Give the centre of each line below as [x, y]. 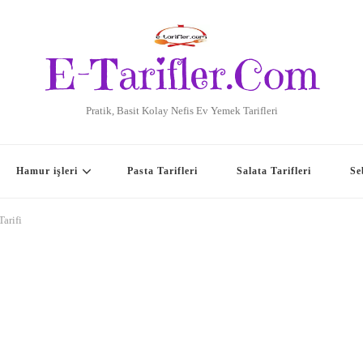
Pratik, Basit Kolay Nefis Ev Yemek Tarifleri [181, 111]
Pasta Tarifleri [162, 171]
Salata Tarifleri [274, 171]
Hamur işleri [47, 171]
